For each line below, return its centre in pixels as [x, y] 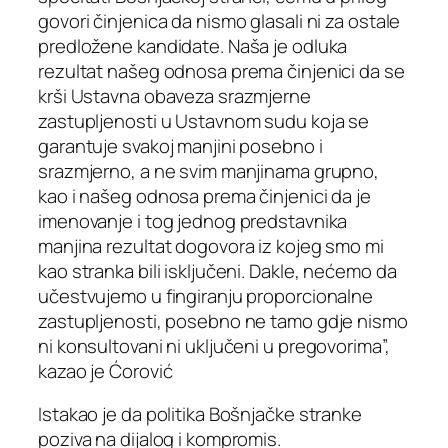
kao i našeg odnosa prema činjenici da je [204, 195]
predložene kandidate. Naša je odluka [193, 45]
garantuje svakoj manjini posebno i [180, 145]
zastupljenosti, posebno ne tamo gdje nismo [223, 320]
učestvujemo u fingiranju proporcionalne [206, 295]
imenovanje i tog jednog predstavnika [193, 220]
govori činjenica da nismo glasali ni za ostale [219, 20]
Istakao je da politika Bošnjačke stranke [200, 414]
